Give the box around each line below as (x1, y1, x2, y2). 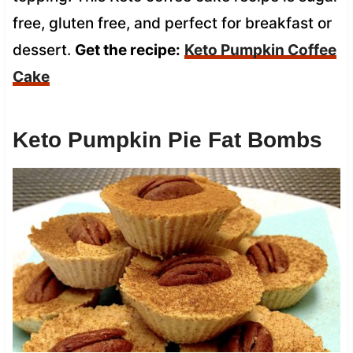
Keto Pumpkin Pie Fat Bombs (12, 127, 322, 152)
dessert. (12, 40, 75, 59)
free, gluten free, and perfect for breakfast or (12, 13, 332, 32)
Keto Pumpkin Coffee (184, 40, 336, 59)
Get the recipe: (74, 40, 180, 59)
